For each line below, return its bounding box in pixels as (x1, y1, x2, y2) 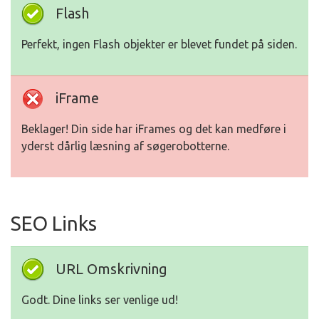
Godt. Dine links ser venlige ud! (21, 293, 178, 307)
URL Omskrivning (56, 261, 167, 278)
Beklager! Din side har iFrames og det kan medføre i (21, 122, 286, 136)
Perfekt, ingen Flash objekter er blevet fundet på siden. (21, 38, 297, 51)
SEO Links (11, 212, 97, 235)
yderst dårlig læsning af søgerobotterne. (21, 140, 229, 153)
